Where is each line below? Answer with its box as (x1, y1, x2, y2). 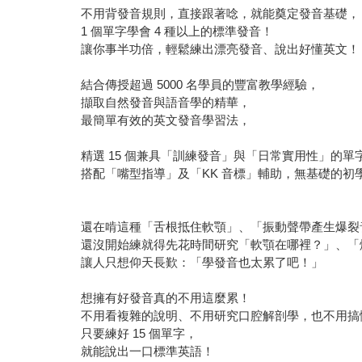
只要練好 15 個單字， (81, 326, 198, 340)
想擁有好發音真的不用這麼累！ (81, 290, 251, 305)
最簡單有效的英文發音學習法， (81, 112, 251, 127)
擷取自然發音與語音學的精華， (81, 95, 251, 109)
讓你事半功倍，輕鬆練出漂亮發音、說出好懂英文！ (81, 41, 360, 56)
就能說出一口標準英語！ (81, 343, 215, 358)
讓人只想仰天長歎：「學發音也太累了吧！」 (81, 255, 324, 269)
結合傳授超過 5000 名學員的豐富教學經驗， (81, 77, 320, 91)
